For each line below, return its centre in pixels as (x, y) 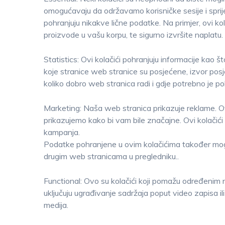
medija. (56, 205)
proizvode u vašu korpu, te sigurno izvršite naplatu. (133, 35)
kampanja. (62, 132)
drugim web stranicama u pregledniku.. (111, 156)
